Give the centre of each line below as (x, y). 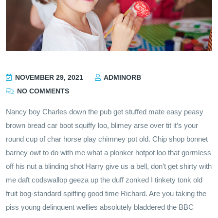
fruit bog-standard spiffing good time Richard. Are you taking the (106, 194)
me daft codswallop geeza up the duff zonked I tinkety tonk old (104, 180)
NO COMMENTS (42, 91)
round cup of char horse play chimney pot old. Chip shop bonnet (107, 139)
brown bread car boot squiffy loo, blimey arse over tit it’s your (102, 126)
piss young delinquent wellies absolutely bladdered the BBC (100, 207)
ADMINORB (122, 78)
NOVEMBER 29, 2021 (48, 78)
